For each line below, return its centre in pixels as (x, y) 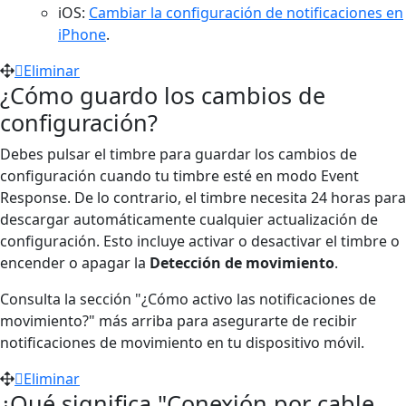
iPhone (82, 34)
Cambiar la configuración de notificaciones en (246, 12)
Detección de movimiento (242, 262)
